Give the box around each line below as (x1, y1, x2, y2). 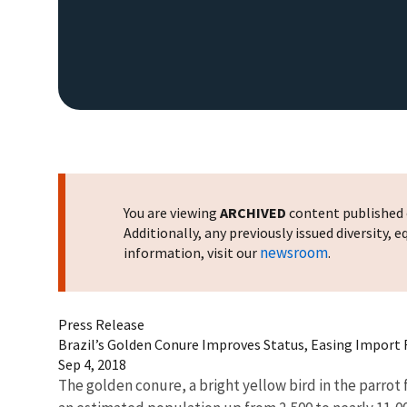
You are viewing (124, 203, 220, 222)
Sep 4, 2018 (58, 354, 126, 373)
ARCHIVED (220, 203, 286, 222)
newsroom (260, 242, 328, 263)
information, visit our (124, 243, 260, 262)
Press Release (58, 314, 144, 333)
